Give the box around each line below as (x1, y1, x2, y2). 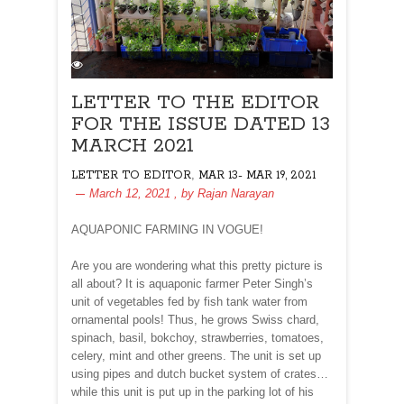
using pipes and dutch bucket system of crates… (71, 366, 328, 381)
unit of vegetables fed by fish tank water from (71, 294, 308, 308)
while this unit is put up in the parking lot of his (71, 384, 314, 399)
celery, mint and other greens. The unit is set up (71, 348, 321, 363)
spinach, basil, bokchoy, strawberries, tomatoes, (71, 330, 324, 344)
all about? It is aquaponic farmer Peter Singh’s (71, 276, 313, 290)
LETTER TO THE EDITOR (71, 89, 319, 115)
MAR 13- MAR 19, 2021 (198, 168, 316, 182)
